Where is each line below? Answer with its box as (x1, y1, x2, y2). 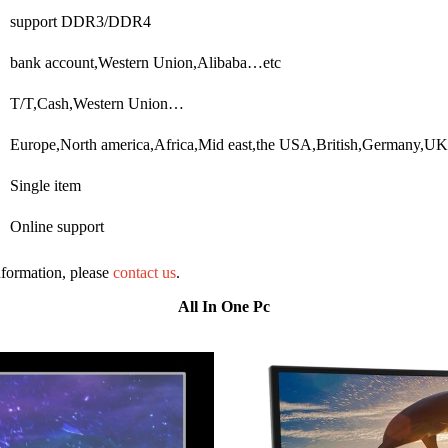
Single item (10, 176, 81, 194)
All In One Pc (178, 297, 270, 315)
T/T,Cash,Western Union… (10, 94, 184, 112)
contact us (113, 263, 176, 281)
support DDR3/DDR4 (10, 12, 151, 30)
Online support (10, 217, 104, 235)
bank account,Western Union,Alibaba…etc (10, 53, 281, 71)
